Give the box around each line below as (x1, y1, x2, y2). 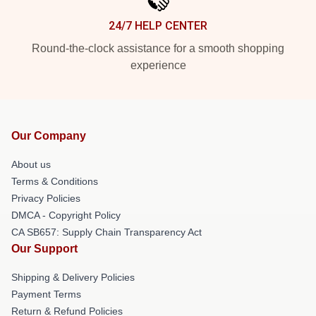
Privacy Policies (11, 193, 80, 204)
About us (11, 159, 51, 170)
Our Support (11, 243, 78, 255)
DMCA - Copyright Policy (11, 209, 121, 221)
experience (130, 59, 186, 71)
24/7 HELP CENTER (109, 19, 207, 32)
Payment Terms (11, 288, 81, 300)
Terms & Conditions (11, 176, 98, 187)
